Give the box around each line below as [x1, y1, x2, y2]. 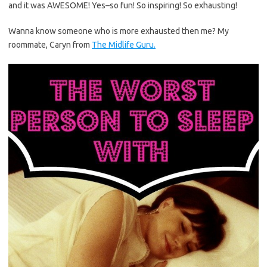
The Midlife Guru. [92, 40, 156, 49]
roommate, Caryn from [8, 40, 92, 49]
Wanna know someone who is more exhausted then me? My [8, 26, 229, 36]
